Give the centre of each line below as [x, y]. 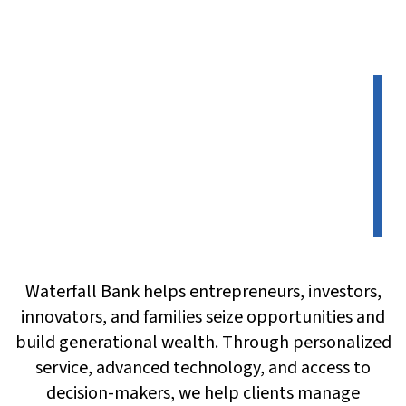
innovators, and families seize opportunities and [203, 318]
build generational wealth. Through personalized [203, 343]
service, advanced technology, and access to [203, 368]
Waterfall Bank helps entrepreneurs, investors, [203, 292]
